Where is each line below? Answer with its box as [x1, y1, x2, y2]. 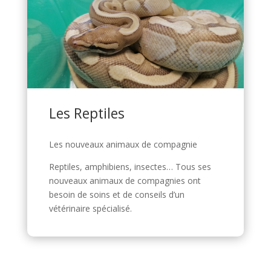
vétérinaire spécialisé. [48, 202, 132, 214]
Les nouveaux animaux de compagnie [48, 138, 197, 150]
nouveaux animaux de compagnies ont [48, 174, 201, 186]
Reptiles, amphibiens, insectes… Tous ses [48, 160, 211, 172]
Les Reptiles [48, 103, 125, 123]
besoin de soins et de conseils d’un [48, 188, 184, 200]
